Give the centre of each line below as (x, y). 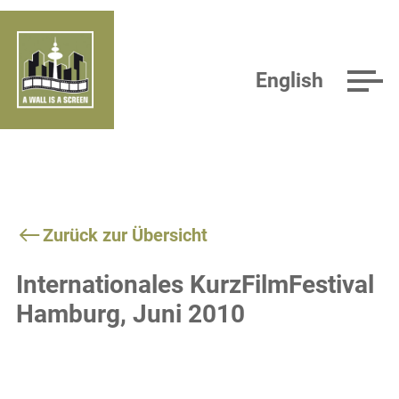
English (290, 81)
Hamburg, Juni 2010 (130, 313)
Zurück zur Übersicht (126, 235)
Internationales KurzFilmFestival (195, 284)
